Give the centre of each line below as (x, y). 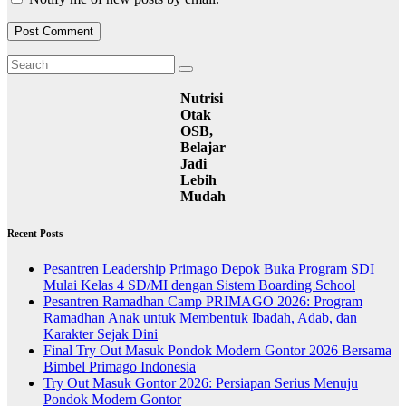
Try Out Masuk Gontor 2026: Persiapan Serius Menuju (201, 383)
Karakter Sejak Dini (101, 334)
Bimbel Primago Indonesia (120, 367)
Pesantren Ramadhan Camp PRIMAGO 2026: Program (203, 302)
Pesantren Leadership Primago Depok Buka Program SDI (209, 269)
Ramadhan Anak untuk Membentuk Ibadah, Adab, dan (200, 318)
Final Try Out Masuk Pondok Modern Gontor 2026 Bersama (217, 351)
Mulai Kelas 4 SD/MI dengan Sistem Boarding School (199, 285)
